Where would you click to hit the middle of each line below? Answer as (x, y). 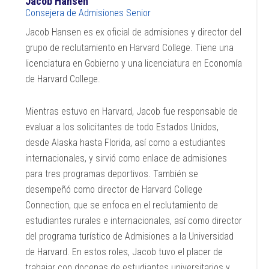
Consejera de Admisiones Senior (88, 13)
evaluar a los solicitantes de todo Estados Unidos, (122, 127)
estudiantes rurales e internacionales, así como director (134, 221)
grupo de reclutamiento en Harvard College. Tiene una (130, 48)
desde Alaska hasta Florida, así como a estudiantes (126, 143)
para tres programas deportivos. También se (112, 174)
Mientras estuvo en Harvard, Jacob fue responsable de (132, 111)
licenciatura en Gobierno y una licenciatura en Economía (134, 63)
